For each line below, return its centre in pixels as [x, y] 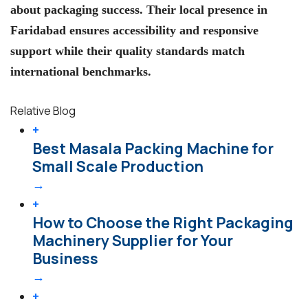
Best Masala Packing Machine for [153, 148]
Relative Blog [43, 110]
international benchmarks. [81, 72]
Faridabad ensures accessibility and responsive [134, 31]
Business [65, 258]
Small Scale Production [118, 166]
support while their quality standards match [128, 51]
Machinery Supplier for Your [133, 240]
